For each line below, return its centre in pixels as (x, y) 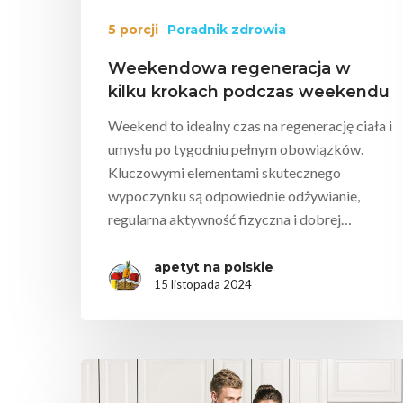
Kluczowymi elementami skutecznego (224, 173)
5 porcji (133, 30)
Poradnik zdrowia (227, 30)
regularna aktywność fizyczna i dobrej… (230, 219)
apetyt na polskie (214, 268)
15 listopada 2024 (203, 285)
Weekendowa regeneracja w (229, 69)
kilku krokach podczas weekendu (249, 92)
